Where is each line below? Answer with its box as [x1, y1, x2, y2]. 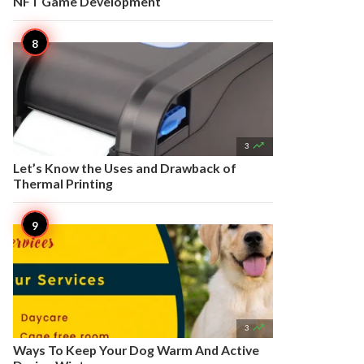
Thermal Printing [13, 175, 113, 191]
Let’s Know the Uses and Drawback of [13, 160, 236, 175]
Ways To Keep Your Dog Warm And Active [13, 342, 259, 357]
